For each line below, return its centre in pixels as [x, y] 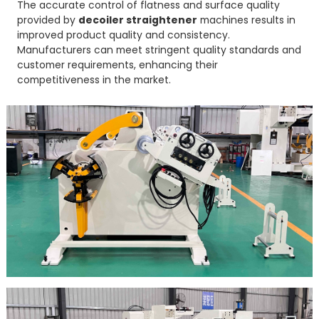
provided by [48, 20]
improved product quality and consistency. [124, 35]
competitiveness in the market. [94, 80]
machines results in [247, 20]
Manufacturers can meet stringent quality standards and [159, 50]
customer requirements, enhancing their [118, 65]
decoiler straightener [138, 20]
